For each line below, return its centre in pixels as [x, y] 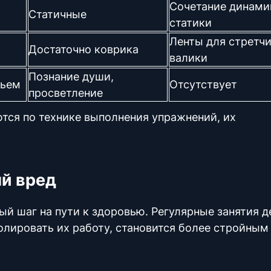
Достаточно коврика [83, 49]
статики [192, 23]
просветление [66, 93]
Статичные [59, 14]
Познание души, [71, 77]
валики [188, 58]
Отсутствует [203, 84]
